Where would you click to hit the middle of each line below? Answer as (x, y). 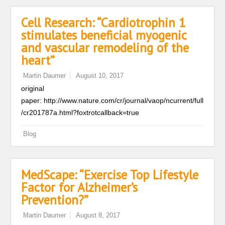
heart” (38, 60)
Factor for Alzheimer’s (80, 187)
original (33, 88)
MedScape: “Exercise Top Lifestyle (110, 175)
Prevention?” (55, 200)
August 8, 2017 (98, 215)
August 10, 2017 (100, 76)
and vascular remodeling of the (105, 48)
